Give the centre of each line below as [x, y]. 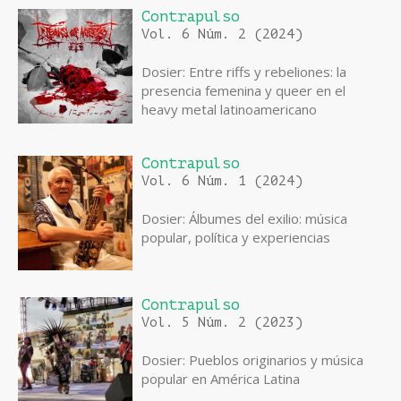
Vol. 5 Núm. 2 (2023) [222, 323]
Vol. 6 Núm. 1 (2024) [222, 182]
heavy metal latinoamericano [229, 110]
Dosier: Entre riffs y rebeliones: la [244, 72]
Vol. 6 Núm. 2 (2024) [222, 35]
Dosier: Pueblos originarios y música [252, 360]
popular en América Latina [221, 379]
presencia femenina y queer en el [243, 91]
